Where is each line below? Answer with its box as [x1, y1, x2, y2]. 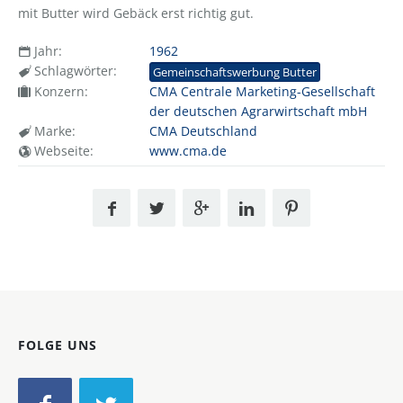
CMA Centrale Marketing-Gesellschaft [148, 82, 375, 100]
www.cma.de [148, 141, 227, 159]
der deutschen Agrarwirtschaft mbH [148, 102, 367, 120]
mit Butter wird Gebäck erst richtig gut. [18, 4, 254, 22]
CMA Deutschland [148, 121, 257, 139]
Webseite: [31, 141, 94, 159]
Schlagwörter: [31, 61, 117, 79]
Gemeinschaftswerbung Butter [152, 63, 317, 80]
